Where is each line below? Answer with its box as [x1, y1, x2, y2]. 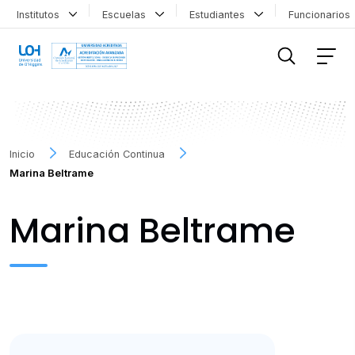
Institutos [16, 8, 66, 21]
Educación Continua [69, 147, 166, 160]
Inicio [10, 147, 35, 160]
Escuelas [102, 8, 153, 21]
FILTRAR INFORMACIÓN [25, 20, 125, 31]
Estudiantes [189, 8, 251, 21]
